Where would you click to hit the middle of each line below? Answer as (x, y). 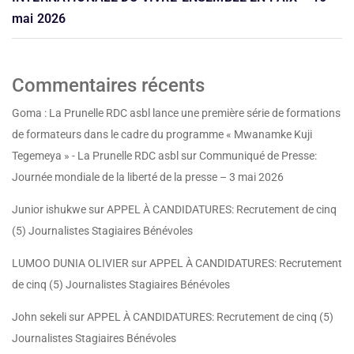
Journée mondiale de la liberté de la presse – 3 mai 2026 (148, 177)
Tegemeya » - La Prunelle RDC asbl (95, 156)
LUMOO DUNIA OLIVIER (70, 264)
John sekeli (39, 317)
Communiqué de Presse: (258, 156)
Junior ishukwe (49, 210)
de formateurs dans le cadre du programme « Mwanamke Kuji (162, 135)
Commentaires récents (108, 86)
